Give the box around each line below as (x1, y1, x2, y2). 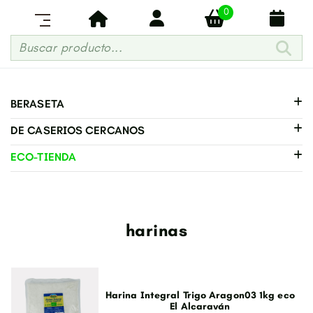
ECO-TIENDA (10, 150, 76, 164)
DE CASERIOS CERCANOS (10, 124, 145, 138)
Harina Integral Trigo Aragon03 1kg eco (105, 289, 295, 301)
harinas (125, 220, 188, 241)
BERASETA (10, 97, 64, 111)
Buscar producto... (19, 40, 122, 56)
